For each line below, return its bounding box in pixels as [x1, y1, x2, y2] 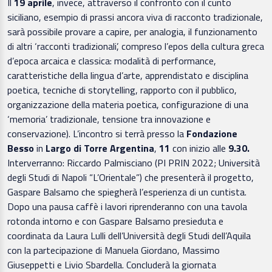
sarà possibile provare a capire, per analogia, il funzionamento [7, 24, 257, 39]
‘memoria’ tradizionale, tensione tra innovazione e [7, 111, 211, 126]
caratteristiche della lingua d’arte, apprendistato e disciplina [7, 67, 248, 83]
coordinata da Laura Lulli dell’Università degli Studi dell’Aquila [7, 228, 251, 243]
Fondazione [186, 126, 237, 141]
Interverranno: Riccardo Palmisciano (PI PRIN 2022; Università [7, 155, 260, 170]
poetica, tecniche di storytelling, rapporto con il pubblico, [7, 82, 237, 97]
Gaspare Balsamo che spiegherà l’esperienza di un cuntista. [7, 184, 246, 199]
